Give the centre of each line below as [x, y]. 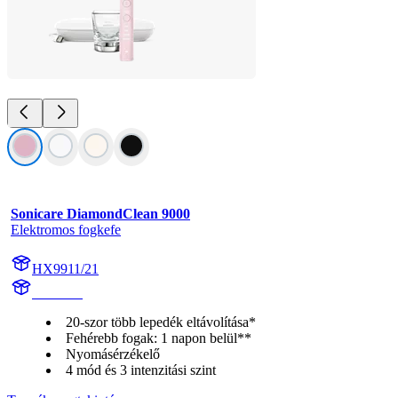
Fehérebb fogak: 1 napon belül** [159, 338]
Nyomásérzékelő [113, 354]
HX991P [57, 292]
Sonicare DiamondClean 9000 [100, 213]
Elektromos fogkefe [66, 229]
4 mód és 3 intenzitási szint [141, 370]
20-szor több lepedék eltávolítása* [161, 322]
